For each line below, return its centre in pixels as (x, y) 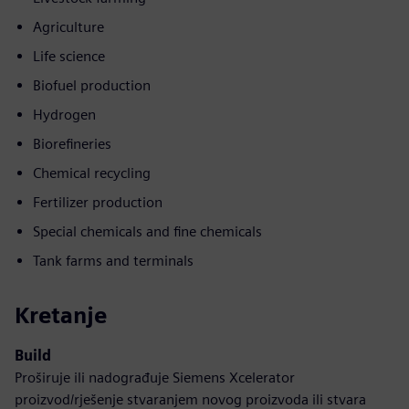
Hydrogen (64, 115)
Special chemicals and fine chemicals (147, 231)
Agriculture (68, 27)
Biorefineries (72, 144)
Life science (69, 56)
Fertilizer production (98, 202)
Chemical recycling (92, 173)
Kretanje (61, 315)
